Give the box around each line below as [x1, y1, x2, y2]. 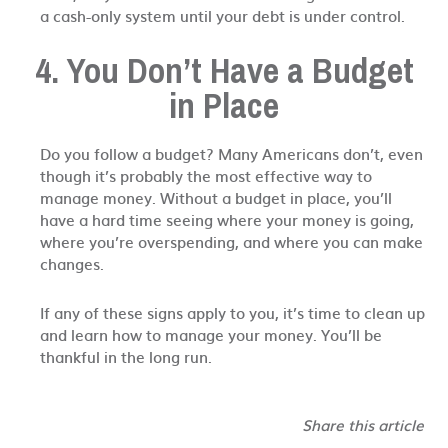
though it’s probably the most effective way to [40, 164, 372, 188]
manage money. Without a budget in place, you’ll [40, 186, 392, 210]
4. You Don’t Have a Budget [34, 47, 414, 95]
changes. [40, 252, 104, 276]
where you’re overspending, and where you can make [40, 230, 423, 254]
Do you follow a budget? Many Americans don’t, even [40, 142, 423, 166]
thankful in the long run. [40, 344, 212, 368]
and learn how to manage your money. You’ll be [40, 322, 382, 346]
